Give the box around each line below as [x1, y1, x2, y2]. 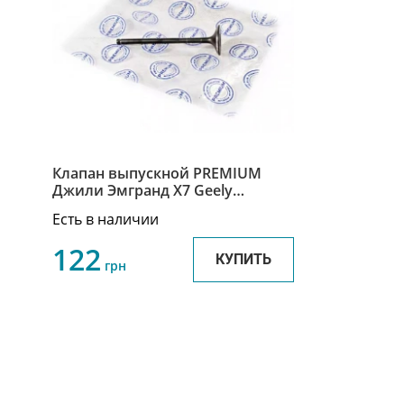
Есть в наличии [52, 209, 159, 230]
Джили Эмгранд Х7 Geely [52, 180, 233, 201]
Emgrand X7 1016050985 [52, 197, 220, 218]
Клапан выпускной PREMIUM [52, 163, 262, 184]
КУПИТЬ [215, 251, 271, 269]
